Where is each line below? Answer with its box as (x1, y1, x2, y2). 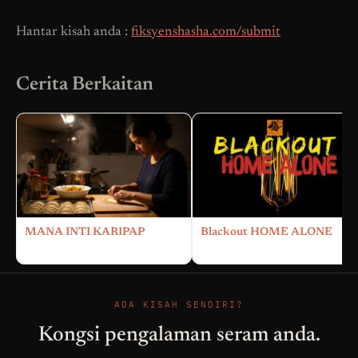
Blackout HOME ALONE (201, 227, 332, 239)
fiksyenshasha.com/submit (131, 26, 280, 40)
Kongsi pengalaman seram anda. (38, 325, 320, 347)
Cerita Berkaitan (16, 75, 153, 95)
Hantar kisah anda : (16, 26, 131, 40)
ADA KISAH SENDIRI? (114, 299, 244, 311)
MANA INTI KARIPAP (25, 227, 145, 239)
